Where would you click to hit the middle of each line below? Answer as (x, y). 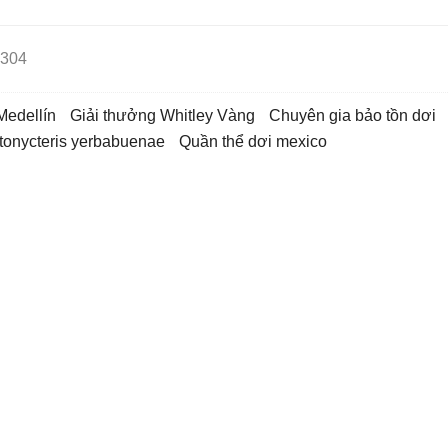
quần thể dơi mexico (259, 141)
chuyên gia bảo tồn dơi (358, 115)
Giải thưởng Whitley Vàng (168, 115)
